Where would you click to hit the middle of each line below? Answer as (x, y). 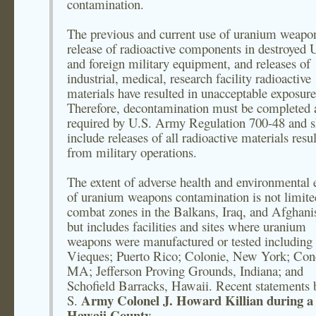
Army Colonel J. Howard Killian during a (197, 300)
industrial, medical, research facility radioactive (189, 78)
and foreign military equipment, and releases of (189, 63)
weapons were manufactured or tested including (190, 241)
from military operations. (132, 152)
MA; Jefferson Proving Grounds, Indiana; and (185, 271)
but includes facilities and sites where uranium (187, 226)
